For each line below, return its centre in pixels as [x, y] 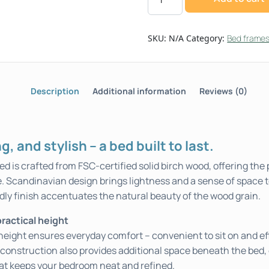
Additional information [139, 91]
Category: [207, 38]
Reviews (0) [223, 91]
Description [55, 91]
